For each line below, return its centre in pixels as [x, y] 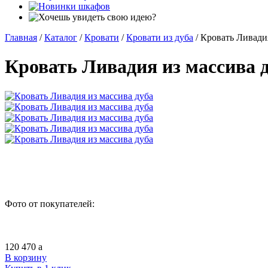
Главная [21, 37]
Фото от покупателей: [50, 203]
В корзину [26, 257]
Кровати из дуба [160, 37]
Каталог [61, 37]
